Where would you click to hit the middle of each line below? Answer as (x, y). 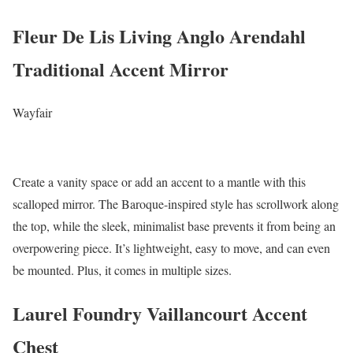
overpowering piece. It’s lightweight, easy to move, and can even (171, 248)
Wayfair (32, 113)
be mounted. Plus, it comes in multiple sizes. (122, 270)
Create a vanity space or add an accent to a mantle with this (159, 182)
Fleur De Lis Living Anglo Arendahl (159, 36)
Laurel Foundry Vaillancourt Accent (160, 314)
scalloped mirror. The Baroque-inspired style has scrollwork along (176, 204)
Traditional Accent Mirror (121, 69)
